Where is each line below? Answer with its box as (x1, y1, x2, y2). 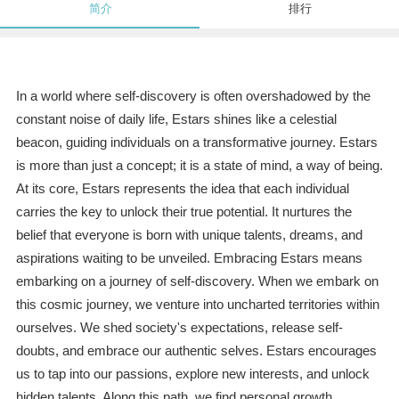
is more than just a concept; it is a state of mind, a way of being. (15, 158, 383, 174)
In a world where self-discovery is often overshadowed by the (15, 88, 370, 104)
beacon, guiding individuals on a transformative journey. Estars (15, 134, 378, 151)
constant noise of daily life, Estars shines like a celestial (15, 111, 337, 127)
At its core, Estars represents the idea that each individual (15, 181, 349, 197)
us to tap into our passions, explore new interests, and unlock (15, 366, 370, 382)
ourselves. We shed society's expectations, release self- (15, 320, 343, 336)
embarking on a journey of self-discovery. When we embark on (15, 273, 379, 289)
